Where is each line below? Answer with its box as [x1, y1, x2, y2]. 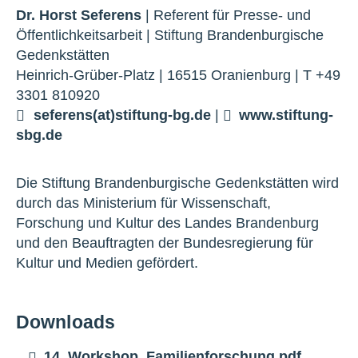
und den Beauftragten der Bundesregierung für [16, 235, 313, 251]
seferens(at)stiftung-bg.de [34, 107, 211, 123]
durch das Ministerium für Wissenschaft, [16, 195, 271, 211]
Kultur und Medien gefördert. [16, 255, 198, 271]
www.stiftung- [239, 107, 333, 123]
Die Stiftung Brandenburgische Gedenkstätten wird [16, 175, 339, 191]
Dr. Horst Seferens [16, 7, 141, 23]
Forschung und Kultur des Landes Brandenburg [16, 215, 319, 231]
